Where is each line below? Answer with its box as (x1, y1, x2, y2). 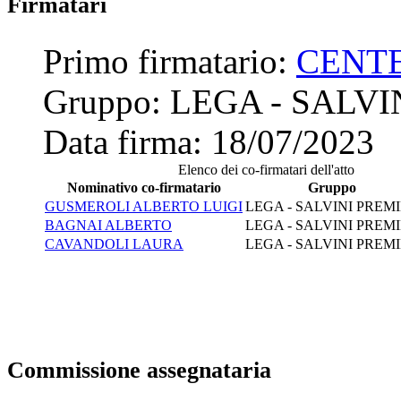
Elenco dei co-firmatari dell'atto (178, 161, 354, 177)
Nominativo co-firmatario (66, 179, 221, 195)
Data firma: (43, 122, 211, 161)
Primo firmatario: (43, 41, 296, 81)
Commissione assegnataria (7, 356, 271, 383)
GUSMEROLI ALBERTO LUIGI (45, 198, 243, 214)
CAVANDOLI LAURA (45, 235, 183, 252)
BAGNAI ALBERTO (45, 217, 172, 233)
